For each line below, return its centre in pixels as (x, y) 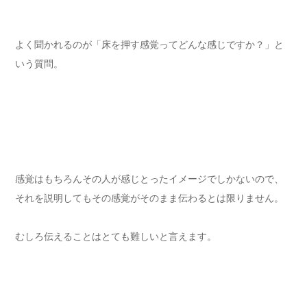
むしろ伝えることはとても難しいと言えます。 (116, 237)
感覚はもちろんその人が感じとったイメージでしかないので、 (149, 179)
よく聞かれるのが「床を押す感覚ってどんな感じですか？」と (149, 45)
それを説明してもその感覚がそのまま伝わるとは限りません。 (149, 198)
